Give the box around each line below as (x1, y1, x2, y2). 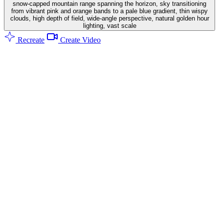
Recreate (16, 35, 44, 44)
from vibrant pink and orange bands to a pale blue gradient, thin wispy (11, 7, 208, 15)
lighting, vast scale (83, 22, 136, 29)
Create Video (58, 35, 101, 44)
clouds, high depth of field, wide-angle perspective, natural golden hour (10, 14, 209, 22)
